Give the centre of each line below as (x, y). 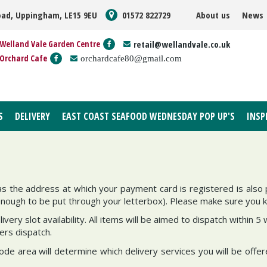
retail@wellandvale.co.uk (182, 44)
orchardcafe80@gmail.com (131, 58)
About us (213, 15)
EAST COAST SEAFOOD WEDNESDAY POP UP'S (148, 116)
